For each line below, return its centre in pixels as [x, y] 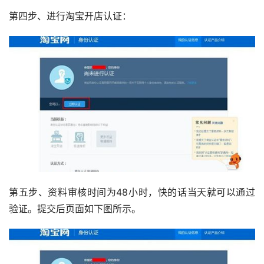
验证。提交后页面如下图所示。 [75, 208]
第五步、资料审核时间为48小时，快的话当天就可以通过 [132, 192]
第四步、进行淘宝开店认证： [70, 16]
